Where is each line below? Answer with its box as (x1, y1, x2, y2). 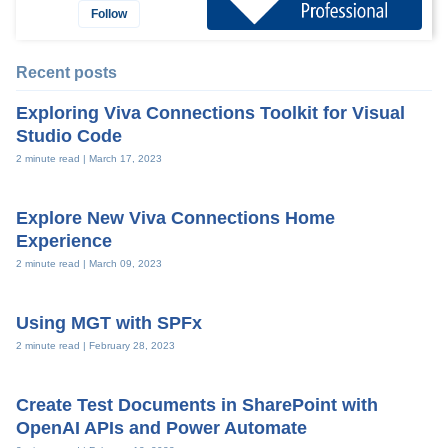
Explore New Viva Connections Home (16, 207, 335, 228)
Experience (16, 230, 112, 251)
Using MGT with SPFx (16, 312, 202, 333)
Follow (91, 6, 127, 21)
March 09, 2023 (89, 257, 162, 269)
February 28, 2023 (89, 339, 175, 351)
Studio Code (16, 125, 122, 146)
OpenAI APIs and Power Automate (16, 417, 307, 438)
